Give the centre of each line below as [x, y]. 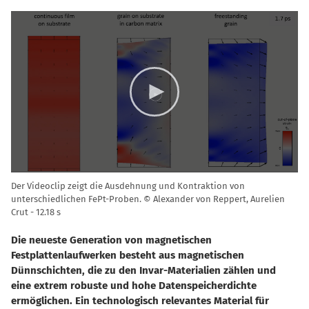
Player [26, 35]
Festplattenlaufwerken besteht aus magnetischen [128, 256]
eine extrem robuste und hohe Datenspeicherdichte [134, 286]
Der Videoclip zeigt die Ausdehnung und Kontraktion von [128, 186]
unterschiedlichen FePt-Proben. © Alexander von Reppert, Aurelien [148, 199]
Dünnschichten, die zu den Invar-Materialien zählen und [143, 271]
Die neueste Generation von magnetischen [111, 240]
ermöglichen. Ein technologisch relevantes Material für [140, 301]
